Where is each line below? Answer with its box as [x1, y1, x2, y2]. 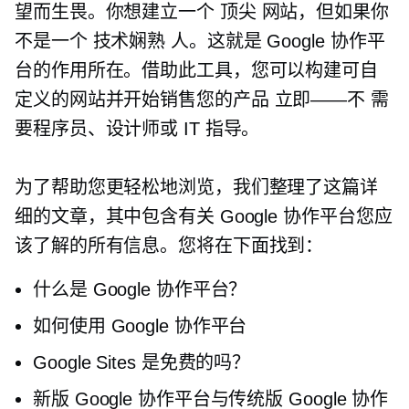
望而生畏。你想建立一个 [15, 2, 220, 22]
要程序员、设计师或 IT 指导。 [15, 119, 260, 139]
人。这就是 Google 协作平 [165, 31, 385, 51]
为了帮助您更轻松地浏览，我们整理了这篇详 [15, 177, 378, 197]
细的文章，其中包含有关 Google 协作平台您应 [15, 206, 393, 226]
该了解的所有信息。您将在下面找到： [15, 236, 324, 256]
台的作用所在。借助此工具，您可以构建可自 [15, 60, 378, 80]
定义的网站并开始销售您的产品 [15, 89, 275, 110]
